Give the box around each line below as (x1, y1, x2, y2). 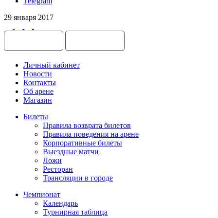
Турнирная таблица (43, 207, 108, 216)
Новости (23, 69, 52, 78)
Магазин (23, 95, 52, 104)
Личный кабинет (23, 60, 80, 69)
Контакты (23, 78, 56, 87)
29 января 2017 (4, 13, 54, 21)
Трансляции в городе (43, 173, 113, 182)
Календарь (43, 199, 78, 207)
